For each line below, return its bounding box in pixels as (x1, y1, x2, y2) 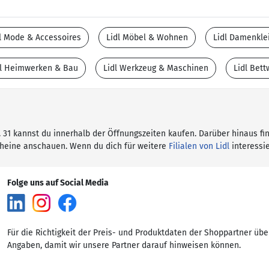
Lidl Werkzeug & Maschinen (103, 63, 208, 73)
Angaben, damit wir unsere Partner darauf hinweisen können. (7, 240, 241, 250)
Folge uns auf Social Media (7, 178, 109, 188)
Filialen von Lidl (169, 141, 229, 151)
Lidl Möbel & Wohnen (106, 32, 188, 43)
